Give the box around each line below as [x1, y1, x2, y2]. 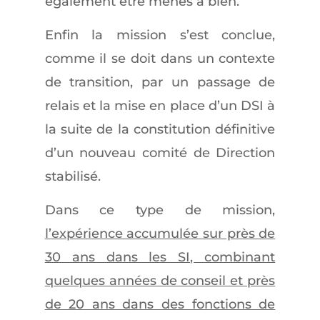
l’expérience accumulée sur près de [44, 226, 276, 241]
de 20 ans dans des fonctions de [44, 296, 276, 312]
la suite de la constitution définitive [44, 121, 276, 137]
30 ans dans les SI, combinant [44, 249, 276, 265]
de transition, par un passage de [44, 74, 276, 90]
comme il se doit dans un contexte [44, 51, 276, 66]
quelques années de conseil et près [44, 273, 276, 289]
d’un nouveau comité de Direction [44, 145, 276, 161]
